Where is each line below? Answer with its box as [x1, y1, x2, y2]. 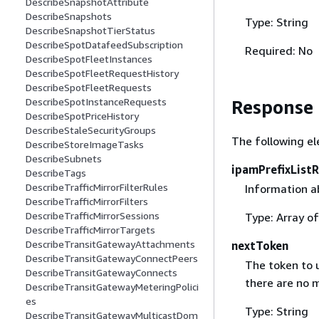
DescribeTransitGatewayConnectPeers [26, 252, 198, 265]
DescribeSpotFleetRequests [26, 81, 152, 94]
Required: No [244, 43, 313, 58]
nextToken [231, 238, 288, 253]
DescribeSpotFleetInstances [26, 53, 152, 66]
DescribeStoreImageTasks [26, 138, 144, 151]
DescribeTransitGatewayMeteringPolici [26, 281, 199, 293]
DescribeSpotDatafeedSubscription [26, 38, 183, 51]
